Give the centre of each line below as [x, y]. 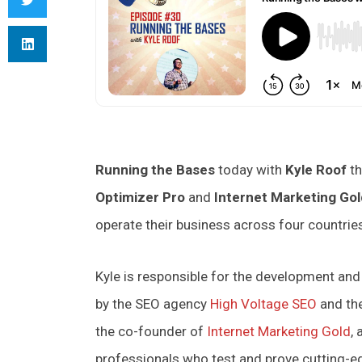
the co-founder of [151, 331]
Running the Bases [155, 169]
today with [250, 169]
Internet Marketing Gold [279, 331]
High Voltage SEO [263, 303]
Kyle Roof [316, 169]
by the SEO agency [153, 303]
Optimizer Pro [140, 197]
